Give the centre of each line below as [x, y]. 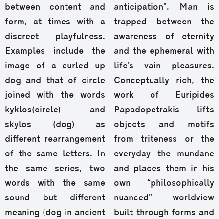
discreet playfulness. [55, 37]
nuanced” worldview [164, 198]
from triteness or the [164, 140]
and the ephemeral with [164, 52]
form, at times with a [55, 22]
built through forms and [164, 213]
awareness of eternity [164, 37]
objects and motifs [164, 125]
